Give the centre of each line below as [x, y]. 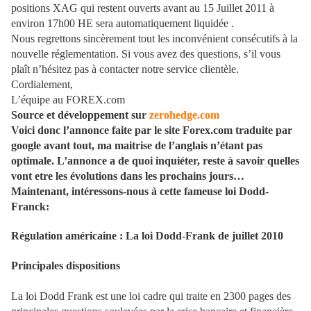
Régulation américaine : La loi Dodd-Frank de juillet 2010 [147, 235]
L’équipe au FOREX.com [68, 100]
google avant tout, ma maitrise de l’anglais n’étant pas [137, 146]
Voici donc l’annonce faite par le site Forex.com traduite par [152, 131]
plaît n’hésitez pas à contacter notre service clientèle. [125, 69]
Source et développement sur [80, 115]
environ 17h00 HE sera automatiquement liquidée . [123, 24]
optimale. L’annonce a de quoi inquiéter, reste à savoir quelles [155, 161]
